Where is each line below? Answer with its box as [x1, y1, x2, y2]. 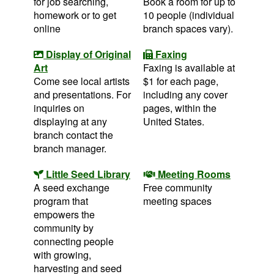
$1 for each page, [143, 73, 218, 88]
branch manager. [34, 141, 106, 155]
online [34, 21, 61, 35]
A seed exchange [34, 180, 109, 194]
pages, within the [143, 100, 217, 115]
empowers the [34, 207, 95, 221]
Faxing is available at [143, 60, 235, 75]
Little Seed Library [46, 166, 130, 181]
